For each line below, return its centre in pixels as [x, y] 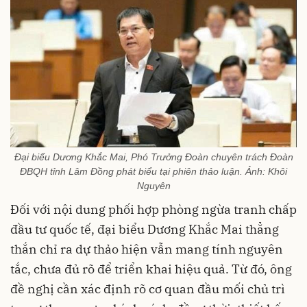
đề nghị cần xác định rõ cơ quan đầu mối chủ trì [148, 288]
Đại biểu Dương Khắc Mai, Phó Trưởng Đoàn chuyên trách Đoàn [153, 157]
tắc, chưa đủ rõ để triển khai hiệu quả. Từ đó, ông [151, 269]
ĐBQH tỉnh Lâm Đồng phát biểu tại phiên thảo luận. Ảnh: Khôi [153, 171]
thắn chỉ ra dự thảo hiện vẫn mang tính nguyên [147, 249]
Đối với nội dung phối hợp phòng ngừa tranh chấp [153, 209]
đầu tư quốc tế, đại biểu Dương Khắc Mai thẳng [145, 229]
